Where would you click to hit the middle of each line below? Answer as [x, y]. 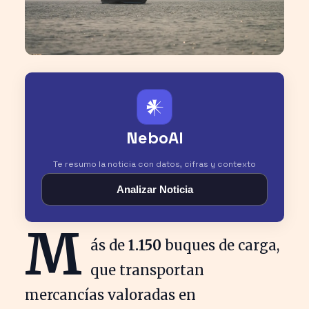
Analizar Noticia [154, 189]
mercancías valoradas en [110, 295]
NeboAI [154, 137]
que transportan [147, 270]
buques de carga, [220, 245]
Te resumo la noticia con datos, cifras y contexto [154, 164]
